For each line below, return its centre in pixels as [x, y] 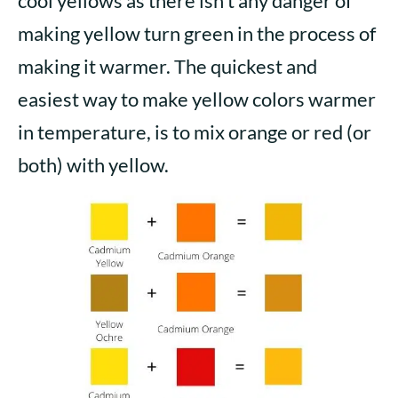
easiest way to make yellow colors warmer [197, 99]
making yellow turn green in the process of [197, 34]
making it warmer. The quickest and [167, 67]
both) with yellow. [93, 165]
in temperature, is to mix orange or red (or [195, 132]
